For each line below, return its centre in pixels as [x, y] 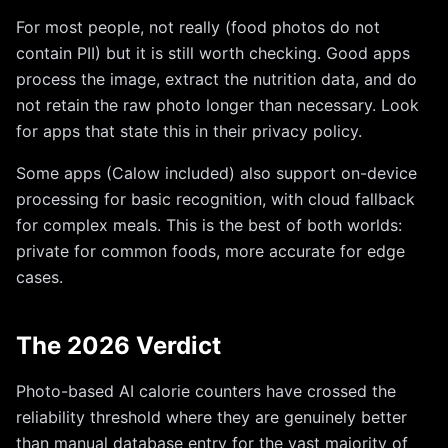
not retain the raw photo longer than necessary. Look [217, 105]
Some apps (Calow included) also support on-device [216, 173]
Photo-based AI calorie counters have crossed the [206, 391]
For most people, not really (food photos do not [198, 27]
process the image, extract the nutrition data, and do [216, 79]
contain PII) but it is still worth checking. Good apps [213, 53]
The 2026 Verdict [118, 345]
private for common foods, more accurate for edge [210, 251]
